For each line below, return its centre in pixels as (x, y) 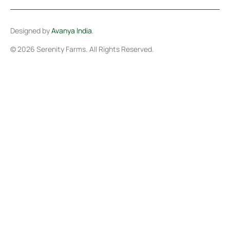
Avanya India (72, 30)
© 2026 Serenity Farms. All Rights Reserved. (82, 49)
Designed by (31, 30)
